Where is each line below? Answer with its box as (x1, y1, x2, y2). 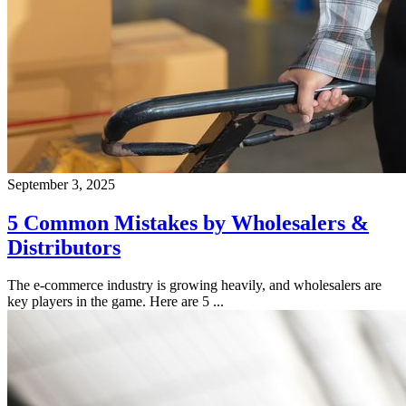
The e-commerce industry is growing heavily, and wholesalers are (7, 277, 382, 294)
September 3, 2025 (7, 176, 115, 192)
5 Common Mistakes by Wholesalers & (7, 210, 369, 235)
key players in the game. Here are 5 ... (7, 294, 224, 310)
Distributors (7, 235, 121, 259)
